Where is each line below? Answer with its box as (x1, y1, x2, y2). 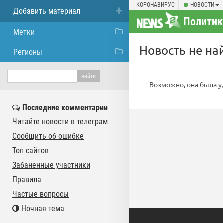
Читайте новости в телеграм (12, 117, 108, 126)
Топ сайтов (12, 146, 49, 155)
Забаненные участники (12, 160, 90, 170)
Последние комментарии (20, 103, 108, 112)
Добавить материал (13, 6, 80, 16)
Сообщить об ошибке (12, 131, 84, 141)
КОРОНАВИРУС (136, 1, 175, 8)
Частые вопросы (12, 189, 69, 199)
